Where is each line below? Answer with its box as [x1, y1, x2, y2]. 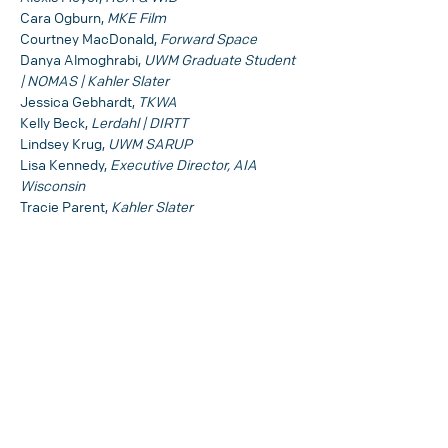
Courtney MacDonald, [20, 29, 160, 47]
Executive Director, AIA [110, 155, 260, 173]
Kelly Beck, [20, 113, 91, 131]
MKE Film [107, 8, 166, 26]
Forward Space [160, 29, 257, 47]
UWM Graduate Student [144, 50, 298, 68]
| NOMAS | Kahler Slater [20, 71, 169, 89]
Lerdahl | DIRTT [91, 113, 188, 131]
